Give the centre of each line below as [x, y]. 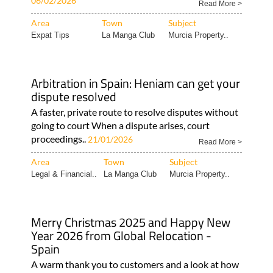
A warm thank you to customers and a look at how [135, 264]
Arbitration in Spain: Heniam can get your [135, 83]
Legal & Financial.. [64, 174]
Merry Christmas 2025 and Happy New [130, 222]
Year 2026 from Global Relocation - [121, 235]
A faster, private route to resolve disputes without [134, 112]
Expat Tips [50, 35]
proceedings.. [59, 138]
